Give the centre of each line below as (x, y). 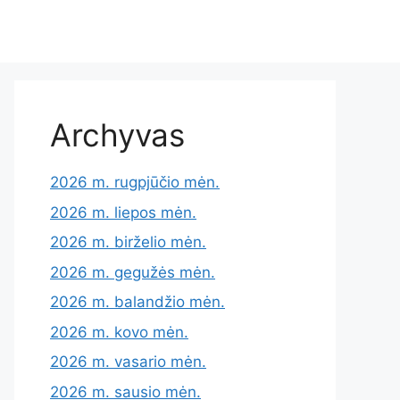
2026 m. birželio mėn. (128, 242)
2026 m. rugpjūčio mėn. (135, 182)
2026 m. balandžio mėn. (137, 302)
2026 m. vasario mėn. (128, 362)
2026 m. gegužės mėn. (133, 272)
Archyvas (117, 135)
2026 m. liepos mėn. (123, 212)
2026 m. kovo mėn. (119, 332)
